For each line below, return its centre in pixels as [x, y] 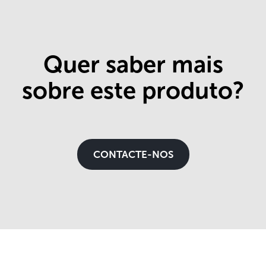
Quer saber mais [133, 64]
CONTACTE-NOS [133, 155]
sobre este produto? [133, 91]
